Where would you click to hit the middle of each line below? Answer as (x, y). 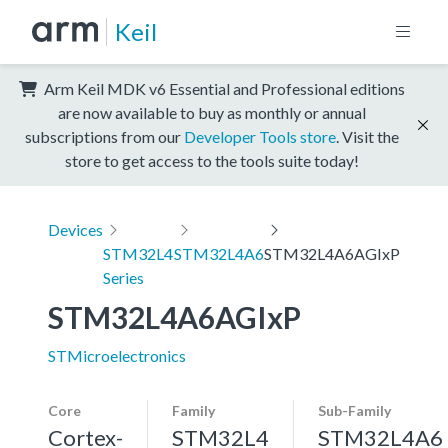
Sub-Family (354, 410)
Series (123, 277)
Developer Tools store (260, 136)
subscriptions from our (104, 136)
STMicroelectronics (117, 355)
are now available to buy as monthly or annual (212, 112)
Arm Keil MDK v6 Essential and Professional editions (223, 88)
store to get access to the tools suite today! (212, 160)
